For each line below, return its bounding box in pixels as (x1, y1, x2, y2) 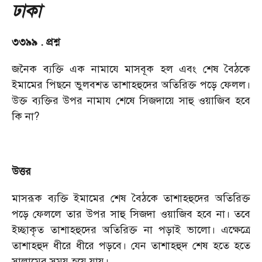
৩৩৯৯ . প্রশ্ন (12, 36, 60, 49)
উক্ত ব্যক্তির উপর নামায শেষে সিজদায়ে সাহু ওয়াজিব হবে (12, 94, 250, 107)
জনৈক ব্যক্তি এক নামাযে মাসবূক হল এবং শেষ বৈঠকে (12, 63, 250, 75)
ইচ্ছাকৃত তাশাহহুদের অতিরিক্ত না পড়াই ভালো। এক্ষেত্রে (12, 223, 250, 236)
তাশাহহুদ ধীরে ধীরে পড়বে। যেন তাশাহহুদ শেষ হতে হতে (12, 239, 250, 252)
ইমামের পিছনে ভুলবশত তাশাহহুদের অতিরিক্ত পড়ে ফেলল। (12, 78, 250, 91)
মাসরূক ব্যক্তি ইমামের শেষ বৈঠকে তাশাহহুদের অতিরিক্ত (12, 192, 250, 205)
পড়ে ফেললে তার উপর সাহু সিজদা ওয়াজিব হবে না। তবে (12, 208, 250, 220)
